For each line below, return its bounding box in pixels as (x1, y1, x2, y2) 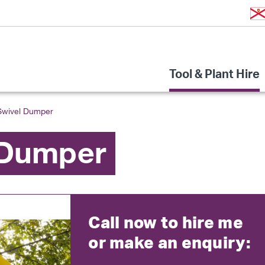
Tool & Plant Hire (169, 64, 260, 88)
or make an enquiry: (88, 232, 251, 253)
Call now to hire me (88, 212, 243, 232)
